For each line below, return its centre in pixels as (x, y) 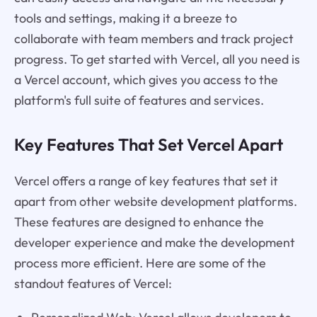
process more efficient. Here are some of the (140, 263)
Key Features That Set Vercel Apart (148, 144)
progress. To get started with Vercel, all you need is (157, 59)
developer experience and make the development (154, 242)
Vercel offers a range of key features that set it (146, 180)
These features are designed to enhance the (139, 221)
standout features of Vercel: (93, 283)
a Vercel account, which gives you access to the (146, 79)
